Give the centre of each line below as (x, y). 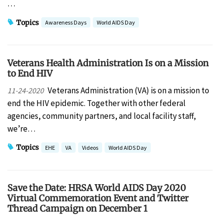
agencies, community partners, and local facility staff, (102, 116)
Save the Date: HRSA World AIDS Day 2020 (97, 188)
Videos (90, 147)
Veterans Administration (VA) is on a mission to (128, 90)
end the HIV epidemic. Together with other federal (96, 103)
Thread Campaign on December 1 (77, 209)
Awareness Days (66, 23)
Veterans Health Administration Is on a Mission (108, 63)
